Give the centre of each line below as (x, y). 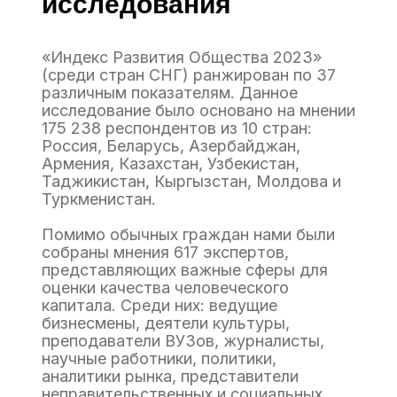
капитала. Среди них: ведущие (160, 305)
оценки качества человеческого (165, 288)
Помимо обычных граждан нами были (188, 234)
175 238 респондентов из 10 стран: (177, 128)
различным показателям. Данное (170, 93)
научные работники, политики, (159, 358)
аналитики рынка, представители (170, 376)
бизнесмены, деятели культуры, (166, 323)
